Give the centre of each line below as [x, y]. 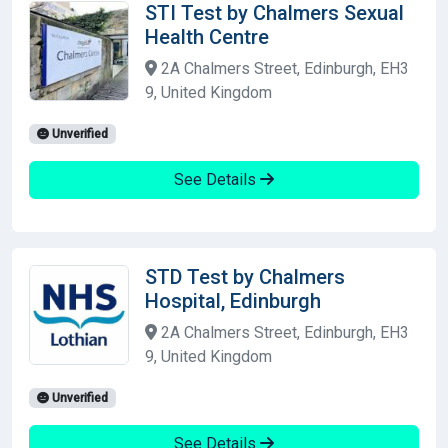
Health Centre [207, 36]
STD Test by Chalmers [245, 276]
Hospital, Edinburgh [233, 300]
